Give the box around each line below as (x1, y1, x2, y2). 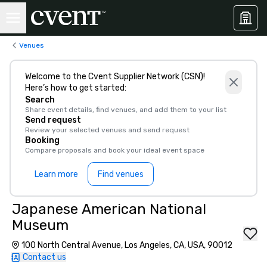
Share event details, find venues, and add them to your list (25, 105, 226, 114)
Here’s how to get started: (25, 83, 126, 93)
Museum (12, 217, 69, 234)
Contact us (23, 252, 66, 262)
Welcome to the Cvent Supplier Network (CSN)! (25, 72, 205, 82)
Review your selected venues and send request (25, 126, 190, 134)
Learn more (35, 169, 78, 179)
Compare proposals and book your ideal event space (25, 146, 204, 154)
